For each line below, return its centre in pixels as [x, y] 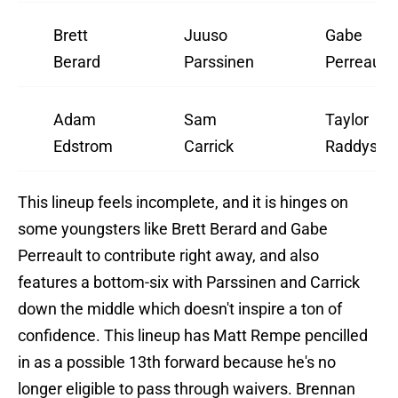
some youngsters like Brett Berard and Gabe [173, 229]
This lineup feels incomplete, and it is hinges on [183, 203]
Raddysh [356, 147]
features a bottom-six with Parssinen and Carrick [189, 283]
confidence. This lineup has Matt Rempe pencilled [193, 336]
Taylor [347, 120]
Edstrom [83, 147]
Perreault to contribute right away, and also [168, 256]
